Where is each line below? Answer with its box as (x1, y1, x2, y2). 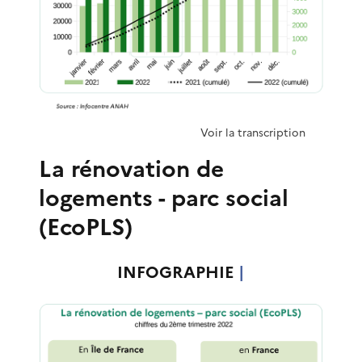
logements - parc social (39, 180, 288, 215)
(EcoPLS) (39, 209, 133, 244)
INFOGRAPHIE (117, 259, 238, 284)
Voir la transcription (200, 124, 305, 141)
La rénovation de (39, 151, 224, 186)
